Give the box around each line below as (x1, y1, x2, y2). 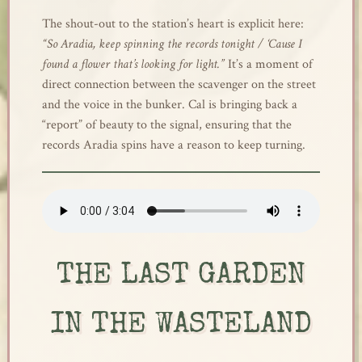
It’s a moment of (224, 56, 313, 73)
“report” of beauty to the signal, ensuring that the (41, 116, 292, 133)
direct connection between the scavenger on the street (41, 76, 316, 93)
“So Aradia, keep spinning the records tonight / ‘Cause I (41, 36, 302, 53)
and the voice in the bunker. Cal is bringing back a (41, 96, 297, 113)
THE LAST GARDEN (57, 263, 305, 292)
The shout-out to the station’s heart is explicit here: (41, 15, 304, 32)
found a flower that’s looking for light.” (41, 56, 225, 73)
